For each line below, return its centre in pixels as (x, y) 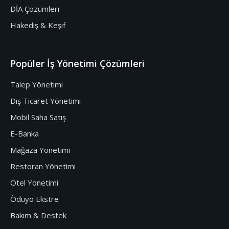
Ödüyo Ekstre (35, 199)
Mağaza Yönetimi (40, 150)
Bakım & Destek (38, 215)
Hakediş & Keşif (38, 25)
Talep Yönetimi (37, 84)
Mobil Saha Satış (38, 117)
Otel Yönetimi (34, 182)
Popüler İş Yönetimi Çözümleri (77, 63)
